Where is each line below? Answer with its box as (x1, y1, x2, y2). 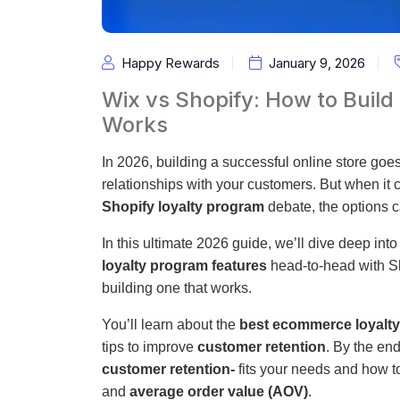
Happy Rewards (121, 54, 220, 71)
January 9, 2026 (269, 54, 365, 71)
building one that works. (102, 280, 252, 296)
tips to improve (102, 339, 197, 354)
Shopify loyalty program (102, 199, 264, 214)
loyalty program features (102, 258, 267, 273)
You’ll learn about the (102, 317, 239, 332)
